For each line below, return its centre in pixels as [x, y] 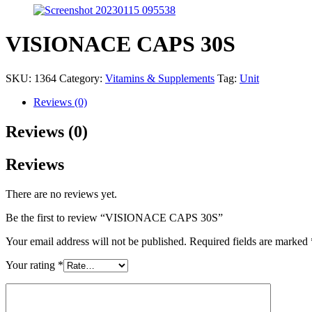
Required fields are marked [250, 241]
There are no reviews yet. [61, 194]
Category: [81, 78]
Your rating [32, 265]
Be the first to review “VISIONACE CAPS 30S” [114, 217]
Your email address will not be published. [96, 241]
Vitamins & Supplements [160, 78]
